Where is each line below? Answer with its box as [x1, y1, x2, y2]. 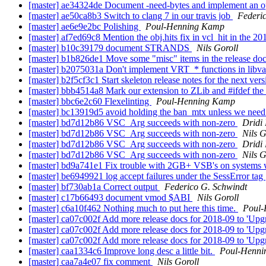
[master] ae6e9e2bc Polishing [28, 21, 141, 32]
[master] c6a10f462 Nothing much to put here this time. [28, 203, 238, 214]
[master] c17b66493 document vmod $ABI [28, 192, 192, 203]
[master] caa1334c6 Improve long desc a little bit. [28, 246, 215, 256]
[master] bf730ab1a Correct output [28, 182, 160, 192]
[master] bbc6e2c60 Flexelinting [28, 96, 151, 107]
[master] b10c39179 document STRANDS [28, 43, 192, 53]
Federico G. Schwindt [164, 182, 247, 192]
